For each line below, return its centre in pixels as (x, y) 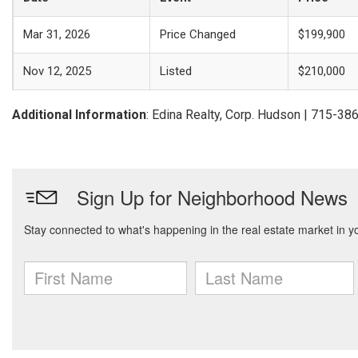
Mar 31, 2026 (57, 34)
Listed (176, 71)
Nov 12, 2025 (57, 71)
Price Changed (198, 34)
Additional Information (79, 115)
